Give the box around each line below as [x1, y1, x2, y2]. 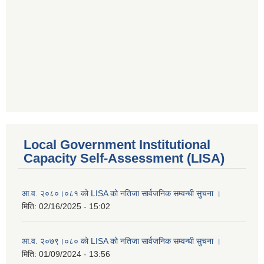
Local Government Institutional [24, 137, 210, 152]
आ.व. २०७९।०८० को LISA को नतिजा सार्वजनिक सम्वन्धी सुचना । [22, 236, 221, 246]
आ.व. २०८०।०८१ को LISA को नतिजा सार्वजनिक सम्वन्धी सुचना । [22, 188, 221, 198]
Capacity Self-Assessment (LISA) [24, 150, 225, 166]
